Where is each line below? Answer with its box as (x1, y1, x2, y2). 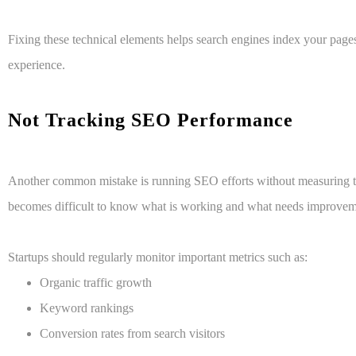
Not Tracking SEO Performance (8, 110, 299, 131)
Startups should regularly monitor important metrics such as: (8, 250, 308, 265)
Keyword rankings (40, 301, 133, 315)
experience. (8, 58, 65, 72)
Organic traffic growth (40, 276, 152, 290)
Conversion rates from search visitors (40, 327, 225, 341)
